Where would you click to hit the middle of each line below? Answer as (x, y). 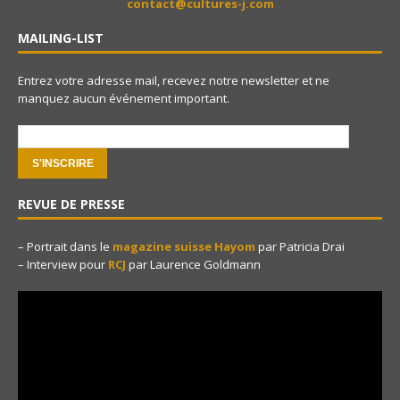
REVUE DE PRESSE (71, 204)
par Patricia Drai (300, 246)
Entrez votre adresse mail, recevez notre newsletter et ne (174, 80)
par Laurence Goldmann (193, 264)
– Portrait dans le (65, 246)
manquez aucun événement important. (124, 98)
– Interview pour (63, 264)
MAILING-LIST (61, 38)
